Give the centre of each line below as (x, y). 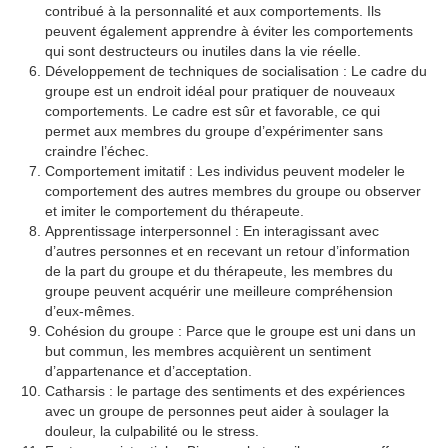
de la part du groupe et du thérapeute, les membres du (219, 271)
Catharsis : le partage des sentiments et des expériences (225, 391)
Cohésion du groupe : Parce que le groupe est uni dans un (230, 331)
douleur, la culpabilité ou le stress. (152, 431)
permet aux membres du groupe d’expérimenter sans (214, 131)
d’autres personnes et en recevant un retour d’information (227, 251)
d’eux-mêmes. (90, 311)
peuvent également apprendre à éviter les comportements (229, 31)
